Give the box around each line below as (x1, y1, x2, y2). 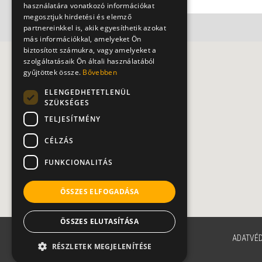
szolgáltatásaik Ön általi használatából (23, 56, 155, 66)
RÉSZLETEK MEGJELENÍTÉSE (51, 242, 152, 251)
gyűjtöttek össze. (23, 67, 83, 77)
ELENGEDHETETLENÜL (44, 87, 131, 97)
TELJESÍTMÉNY (44, 113, 101, 124)
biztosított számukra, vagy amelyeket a (23, 45, 157, 55)
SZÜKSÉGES (44, 97, 89, 108)
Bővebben (82, 67, 117, 77)
